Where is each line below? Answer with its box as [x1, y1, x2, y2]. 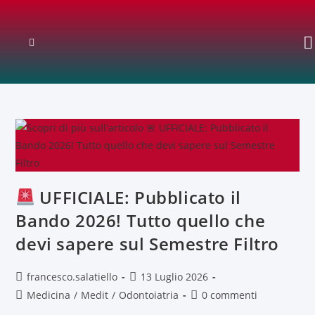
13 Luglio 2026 [141, 270, 209, 283]
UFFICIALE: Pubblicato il [34, 186, 241, 209]
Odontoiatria [119, 288, 179, 302]
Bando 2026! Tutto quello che [15, 209, 266, 232]
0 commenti [202, 288, 258, 302]
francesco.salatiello [27, 270, 118, 283]
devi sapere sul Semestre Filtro [15, 232, 280, 255]
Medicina [27, 288, 71, 302]
